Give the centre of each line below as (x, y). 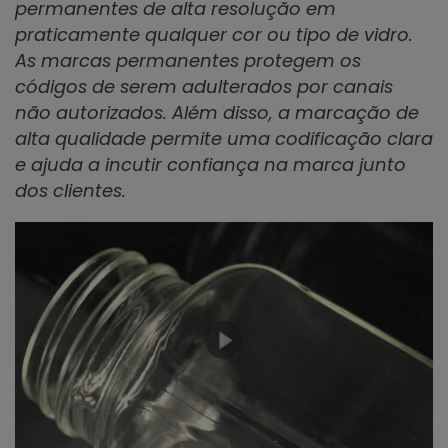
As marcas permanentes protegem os (188, 60)
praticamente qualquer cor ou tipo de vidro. (214, 34)
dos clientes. (70, 190)
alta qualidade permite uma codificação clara (224, 138)
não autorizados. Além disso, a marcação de (217, 112)
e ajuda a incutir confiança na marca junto (210, 164)
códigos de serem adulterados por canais (204, 86)
